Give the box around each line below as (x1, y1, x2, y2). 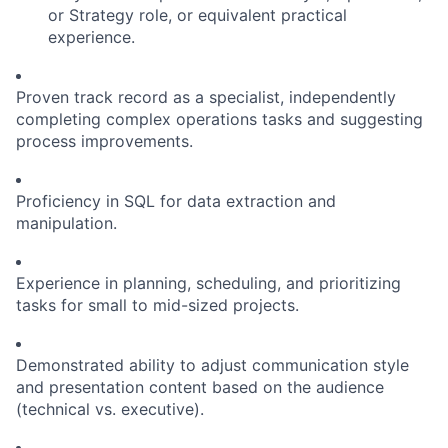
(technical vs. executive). (16, 399, 204, 420)
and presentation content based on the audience (16, 377, 384, 398)
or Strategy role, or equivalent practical (48, 5, 347, 26)
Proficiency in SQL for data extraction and (16, 191, 336, 212)
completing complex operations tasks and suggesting (16, 109, 423, 130)
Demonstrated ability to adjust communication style (16, 355, 409, 376)
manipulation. (16, 213, 117, 234)
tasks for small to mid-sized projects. (16, 295, 299, 316)
